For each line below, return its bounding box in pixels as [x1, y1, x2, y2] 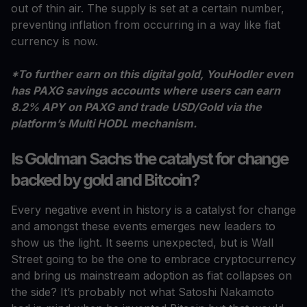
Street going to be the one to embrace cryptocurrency [11, 252, 296, 267]
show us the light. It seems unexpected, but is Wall [11, 236, 273, 250]
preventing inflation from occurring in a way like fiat [11, 18, 280, 32]
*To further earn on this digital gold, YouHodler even [11, 67, 293, 82]
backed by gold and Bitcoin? [11, 170, 199, 191]
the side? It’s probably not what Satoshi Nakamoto [11, 285, 274, 299]
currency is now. [11, 34, 98, 49]
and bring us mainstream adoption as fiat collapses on [11, 269, 292, 283]
